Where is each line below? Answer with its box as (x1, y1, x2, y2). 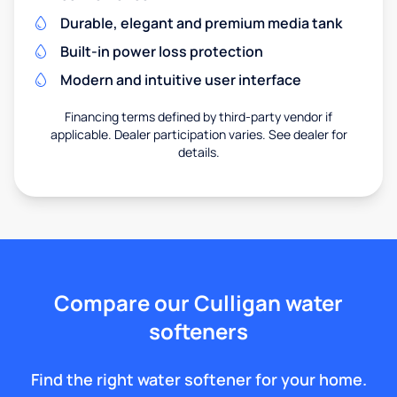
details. (177, 144, 220, 161)
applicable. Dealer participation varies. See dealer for (50, 126, 347, 144)
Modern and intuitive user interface (60, 70, 301, 90)
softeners (149, 316, 248, 346)
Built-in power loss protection (60, 42, 263, 62)
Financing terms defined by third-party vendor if (65, 108, 332, 126)
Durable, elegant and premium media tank (60, 13, 342, 34)
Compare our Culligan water (54, 288, 343, 318)
